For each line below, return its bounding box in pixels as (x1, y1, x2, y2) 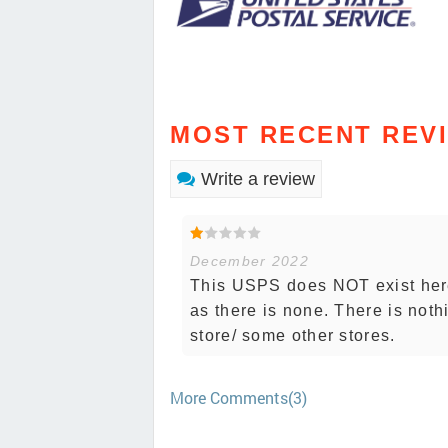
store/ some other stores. (190, 326, 396, 344)
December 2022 (190, 252, 309, 269)
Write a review (201, 168, 315, 189)
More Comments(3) (170, 386, 307, 408)
